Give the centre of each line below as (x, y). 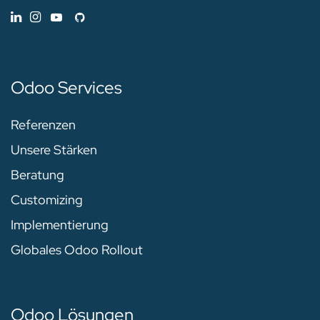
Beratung (37, 175)
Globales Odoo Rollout (77, 250)
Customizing (47, 200)
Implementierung (60, 225)
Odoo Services (66, 88)
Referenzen (43, 125)
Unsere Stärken (54, 150)
